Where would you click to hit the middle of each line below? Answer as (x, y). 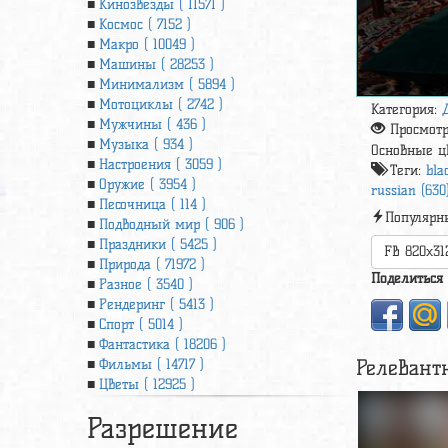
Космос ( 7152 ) (145, 24)
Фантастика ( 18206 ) (162, 344)
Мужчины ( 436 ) (152, 124)
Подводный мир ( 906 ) (171, 224)
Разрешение (162, 428)
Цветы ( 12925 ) (147, 384)
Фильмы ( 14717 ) (151, 364)
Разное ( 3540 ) (146, 284)
